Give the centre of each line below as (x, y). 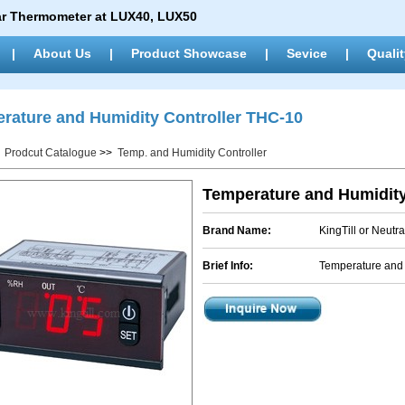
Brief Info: (228, 266)
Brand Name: (237, 231)
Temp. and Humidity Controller (192, 153)
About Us (62, 53)
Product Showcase (189, 53)
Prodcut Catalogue (51, 153)
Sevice (307, 53)
